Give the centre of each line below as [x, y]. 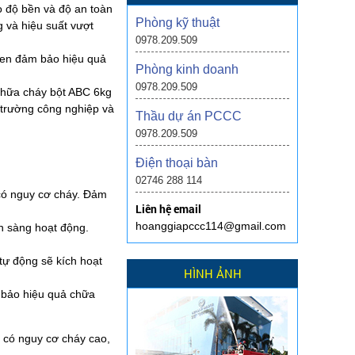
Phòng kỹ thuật [177, 23]
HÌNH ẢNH [212, 274]
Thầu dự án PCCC [189, 116]
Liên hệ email [168, 209]
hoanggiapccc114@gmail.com [211, 226]
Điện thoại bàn [177, 163]
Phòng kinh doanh [187, 70]
